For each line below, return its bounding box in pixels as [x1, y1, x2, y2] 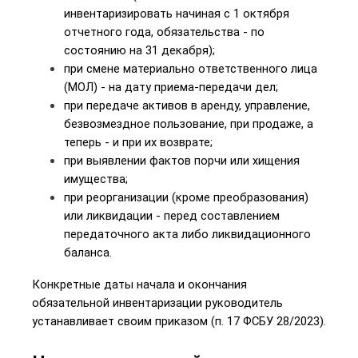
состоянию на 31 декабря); [64, 43, 215, 58]
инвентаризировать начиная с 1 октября [64, 6, 289, 21]
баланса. [64, 245, 112, 260]
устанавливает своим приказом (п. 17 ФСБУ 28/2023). [32, 314, 326, 328]
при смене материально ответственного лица [64, 62, 317, 76]
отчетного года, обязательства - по [64, 25, 265, 39]
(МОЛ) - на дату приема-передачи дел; [64, 80, 278, 94]
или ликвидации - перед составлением [64, 209, 280, 223]
